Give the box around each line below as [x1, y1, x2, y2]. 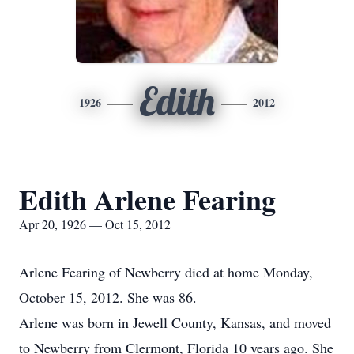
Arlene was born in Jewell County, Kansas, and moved [19, 313, 331, 332]
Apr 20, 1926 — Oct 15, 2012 [19, 216, 171, 232]
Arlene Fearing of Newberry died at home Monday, [19, 262, 313, 281]
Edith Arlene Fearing [19, 179, 276, 220]
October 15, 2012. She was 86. [19, 288, 197, 307]
